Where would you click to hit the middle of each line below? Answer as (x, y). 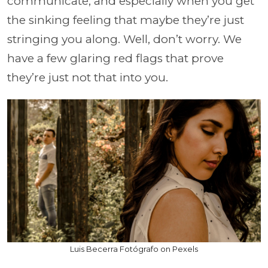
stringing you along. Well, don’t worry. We (124, 39)
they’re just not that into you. (89, 77)
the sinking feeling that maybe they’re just (126, 20)
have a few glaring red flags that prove (115, 58)
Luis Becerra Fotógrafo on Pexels (134, 249)
